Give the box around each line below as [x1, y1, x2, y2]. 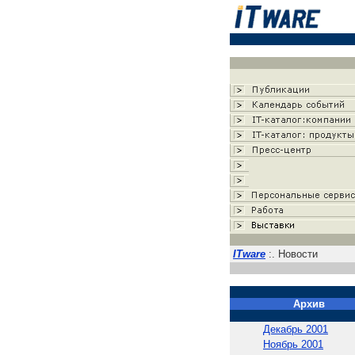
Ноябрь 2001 [263, 338, 323, 350]
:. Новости [265, 248, 318, 260]
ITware [233, 248, 265, 260]
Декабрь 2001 [263, 323, 328, 335]
